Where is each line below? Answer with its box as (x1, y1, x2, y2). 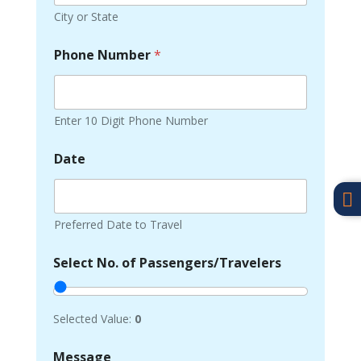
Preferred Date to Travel (53, 216, 182, 232)
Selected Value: (52, 310, 135, 326)
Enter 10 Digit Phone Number (53, 112, 208, 128)
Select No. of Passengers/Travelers (52, 253, 281, 272)
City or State (53, 8, 118, 24)
